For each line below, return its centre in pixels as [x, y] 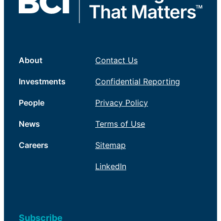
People [32, 103]
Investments [42, 82]
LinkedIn [111, 166]
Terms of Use [120, 124]
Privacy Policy [122, 103]
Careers [34, 145]
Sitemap [110, 145]
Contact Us [116, 60]
